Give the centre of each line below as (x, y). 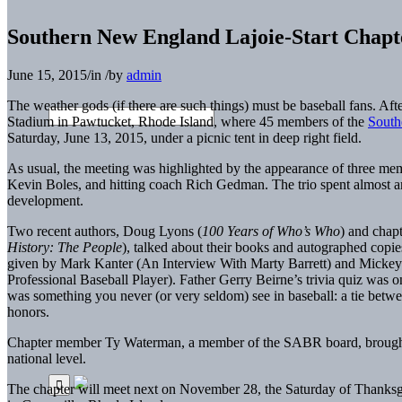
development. (45, 200)
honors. (28, 311)
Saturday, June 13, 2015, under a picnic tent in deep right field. (184, 137)
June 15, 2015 (47, 74)
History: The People (65, 247)
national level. (47, 358)
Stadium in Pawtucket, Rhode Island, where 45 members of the (188, 121)
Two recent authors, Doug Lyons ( (105, 231)
